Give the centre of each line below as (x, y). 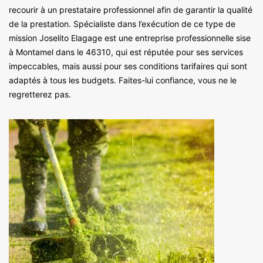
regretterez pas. (40, 94)
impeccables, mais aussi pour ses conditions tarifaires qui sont (128, 66)
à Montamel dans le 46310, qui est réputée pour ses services (126, 52)
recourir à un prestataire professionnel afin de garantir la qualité (131, 9)
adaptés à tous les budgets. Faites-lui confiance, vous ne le (123, 80)
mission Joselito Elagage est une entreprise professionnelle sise (130, 38)
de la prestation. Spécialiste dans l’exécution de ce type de (122, 23)
